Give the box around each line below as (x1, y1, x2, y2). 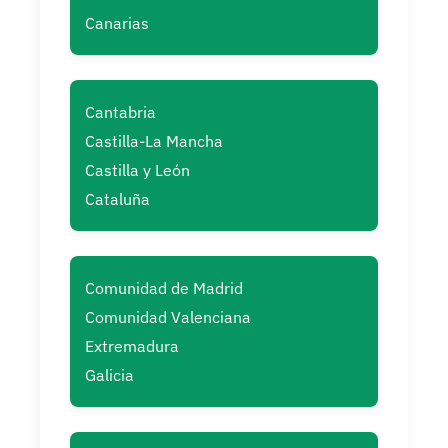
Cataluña (85, 189, 150, 210)
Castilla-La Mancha (85, 131, 223, 152)
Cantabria (85, 102, 156, 123)
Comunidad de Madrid (85, 278, 243, 299)
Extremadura (85, 336, 179, 357)
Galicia (85, 365, 134, 386)
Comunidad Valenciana (85, 307, 251, 328)
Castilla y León (85, 160, 190, 181)
